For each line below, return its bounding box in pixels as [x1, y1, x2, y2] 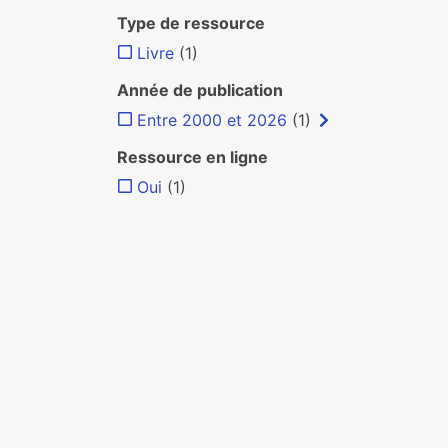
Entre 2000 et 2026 [137, 110, 287, 130]
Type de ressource [117, 13, 265, 33]
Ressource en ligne [117, 147, 268, 167]
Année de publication [117, 80, 283, 100]
